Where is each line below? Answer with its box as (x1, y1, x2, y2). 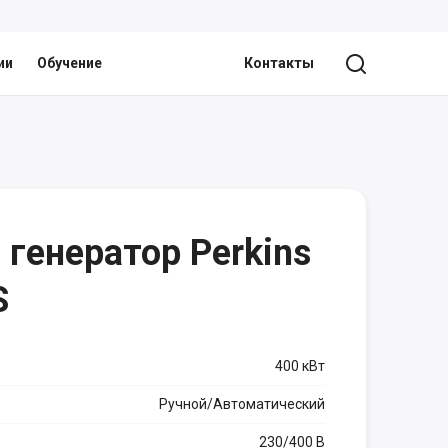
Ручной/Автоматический (159, 396, 325, 412)
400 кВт (275, 358, 325, 374)
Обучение (36, 55, 102, 71)
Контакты (244, 55, 314, 71)
